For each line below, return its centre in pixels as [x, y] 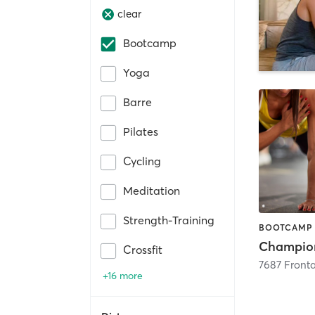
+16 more [123, 275]
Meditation [152, 190]
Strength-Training [169, 220]
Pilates [141, 131]
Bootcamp [150, 43]
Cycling [142, 161]
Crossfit [143, 249]
